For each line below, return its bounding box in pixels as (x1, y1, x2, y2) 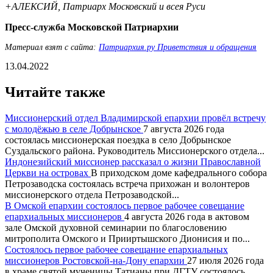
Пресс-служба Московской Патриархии (5, 21, 179, 32)
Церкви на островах (5, 167, 91, 178)
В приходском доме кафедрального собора (91, 167, 267, 178)
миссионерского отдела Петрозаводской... (5, 189, 179, 200)
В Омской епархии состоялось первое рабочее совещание (5, 200, 244, 211)
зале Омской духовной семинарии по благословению (5, 222, 227, 233)
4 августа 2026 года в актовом (124, 211, 249, 222)
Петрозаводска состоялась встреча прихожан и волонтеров (5, 178, 250, 189)
